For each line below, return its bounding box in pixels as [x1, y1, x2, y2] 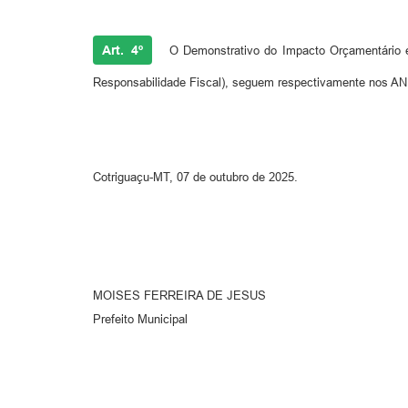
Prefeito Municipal [93, 311, 188, 326]
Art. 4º [102, 42, 143, 57]
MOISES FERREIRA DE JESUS [93, 288, 266, 302]
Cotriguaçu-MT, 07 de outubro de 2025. [93, 169, 298, 184]
